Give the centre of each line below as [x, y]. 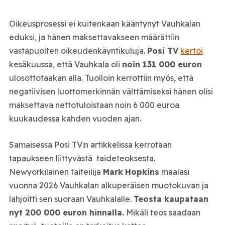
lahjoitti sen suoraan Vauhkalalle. [71, 199]
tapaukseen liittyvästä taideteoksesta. [82, 158]
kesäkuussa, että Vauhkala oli [65, 64]
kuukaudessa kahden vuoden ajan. [75, 118]
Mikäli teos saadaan [162, 213]
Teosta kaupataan [171, 199]
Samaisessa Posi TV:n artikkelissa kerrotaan [90, 145]
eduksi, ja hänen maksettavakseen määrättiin [94, 37]
